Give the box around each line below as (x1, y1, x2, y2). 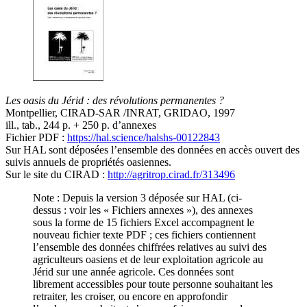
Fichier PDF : (5, 132, 64, 144)
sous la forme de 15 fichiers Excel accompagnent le (33, 217, 254, 229)
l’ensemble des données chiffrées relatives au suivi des (33, 241, 267, 254)
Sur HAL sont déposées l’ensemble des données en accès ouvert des (5, 144, 299, 156)
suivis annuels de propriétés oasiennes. (5, 156, 171, 169)
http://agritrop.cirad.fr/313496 (108, 169, 235, 181)
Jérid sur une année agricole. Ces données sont (33, 266, 234, 278)
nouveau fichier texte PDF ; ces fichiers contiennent (33, 229, 256, 241)
